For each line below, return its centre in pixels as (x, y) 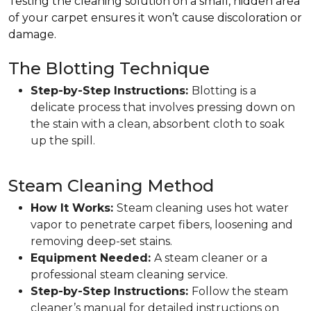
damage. (32, 34)
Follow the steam (240, 291)
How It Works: (74, 208)
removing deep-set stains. (101, 241)
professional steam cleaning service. (129, 275)
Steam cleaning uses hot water (203, 208)
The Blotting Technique (109, 68)
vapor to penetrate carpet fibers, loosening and (162, 225)
